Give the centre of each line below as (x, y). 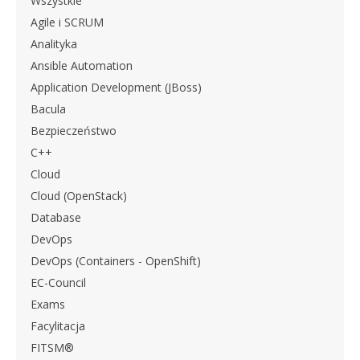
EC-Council (58, 283)
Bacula (48, 109)
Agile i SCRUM (67, 22)
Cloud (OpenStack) (79, 196)
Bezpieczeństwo (74, 131)
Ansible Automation (82, 66)
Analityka (54, 44)
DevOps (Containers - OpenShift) (116, 261)
